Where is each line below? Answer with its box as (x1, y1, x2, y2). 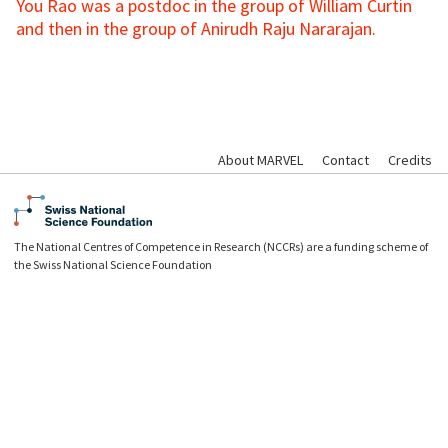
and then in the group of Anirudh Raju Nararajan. (16, 17, 376, 41)
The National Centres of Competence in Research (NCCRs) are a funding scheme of (14, 239, 429, 255)
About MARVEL (218, 151, 303, 170)
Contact (322, 151, 369, 170)
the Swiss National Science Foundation (14, 257, 213, 273)
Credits (388, 151, 432, 170)
